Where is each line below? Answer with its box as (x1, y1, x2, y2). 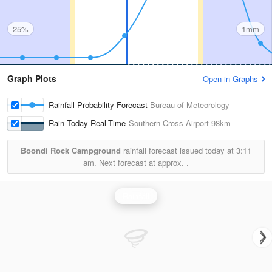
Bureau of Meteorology (150, 99, 229, 110)
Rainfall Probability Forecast (49, 99, 150, 110)
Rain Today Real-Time (49, 117, 129, 129)
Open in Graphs (203, 73, 258, 84)
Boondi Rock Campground (21, 144, 121, 156)
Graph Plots (7, 72, 56, 84)
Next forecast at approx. (97, 157, 186, 168)
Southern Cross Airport (129, 117, 209, 129)
